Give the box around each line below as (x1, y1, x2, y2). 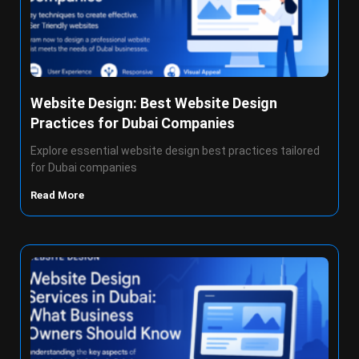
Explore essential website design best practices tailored (30, 144, 320, 157)
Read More (30, 189, 87, 201)
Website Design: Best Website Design (30, 95, 277, 111)
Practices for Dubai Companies (30, 115, 235, 131)
